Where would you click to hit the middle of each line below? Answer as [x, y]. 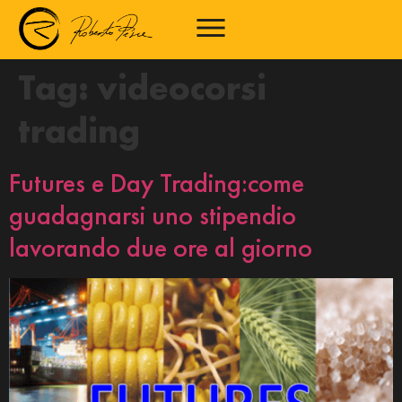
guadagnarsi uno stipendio [153, 215]
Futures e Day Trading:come [157, 183]
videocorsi [182, 87]
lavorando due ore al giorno [161, 247]
